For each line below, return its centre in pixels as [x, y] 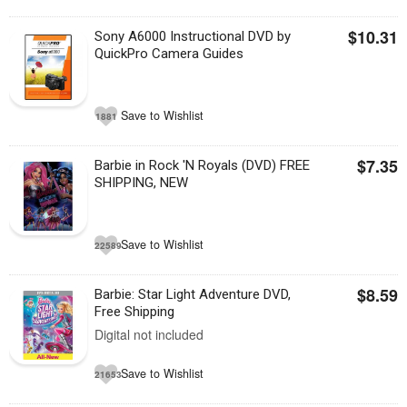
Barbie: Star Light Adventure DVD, [193, 294]
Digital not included [149, 334]
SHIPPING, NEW [142, 183]
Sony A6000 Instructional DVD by [193, 36]
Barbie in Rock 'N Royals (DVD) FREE [203, 165]
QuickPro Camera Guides [169, 54]
